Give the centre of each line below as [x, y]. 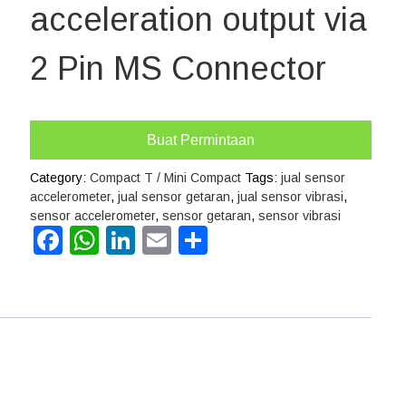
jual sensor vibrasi [290, 197]
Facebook [125, 240]
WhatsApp [165, 240]
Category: [59, 178]
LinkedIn [189, 240]
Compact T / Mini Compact [165, 178]
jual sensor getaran [174, 197]
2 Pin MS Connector [178, 68]
